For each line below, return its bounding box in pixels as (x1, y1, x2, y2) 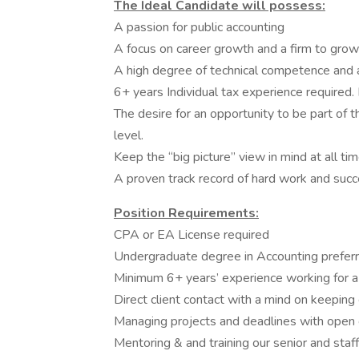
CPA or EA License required (114, 226, 269, 244)
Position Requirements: (114, 204, 259, 222)
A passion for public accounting (114, 18, 284, 36)
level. (114, 127, 143, 144)
